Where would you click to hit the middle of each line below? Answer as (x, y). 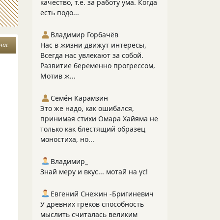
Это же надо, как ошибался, (87, 108)
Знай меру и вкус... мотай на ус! (94, 172)
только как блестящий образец (93, 129)
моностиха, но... (67, 139)
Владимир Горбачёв (84, 35)
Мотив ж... (58, 76)
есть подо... (60, 13)
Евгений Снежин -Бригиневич (102, 194)
